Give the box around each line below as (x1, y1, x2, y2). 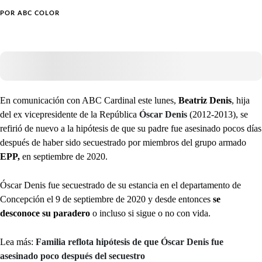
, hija (232, 95, 250, 106)
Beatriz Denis (178, 95, 232, 106)
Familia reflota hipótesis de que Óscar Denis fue (36, 237, 223, 247)
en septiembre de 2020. (20, 151, 108, 162)
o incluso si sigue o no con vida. (90, 208, 211, 219)
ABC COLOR (18, 10, 60, 17)
